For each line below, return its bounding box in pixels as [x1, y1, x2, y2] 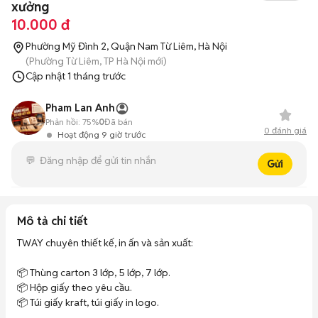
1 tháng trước [67, 70, 126, 82]
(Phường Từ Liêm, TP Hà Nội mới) [26, 55, 167, 67]
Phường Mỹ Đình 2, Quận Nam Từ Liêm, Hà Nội [26, 40, 227, 53]
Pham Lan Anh [45, 102, 115, 114]
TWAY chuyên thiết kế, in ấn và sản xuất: [17, 236, 193, 249]
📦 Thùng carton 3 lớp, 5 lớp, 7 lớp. [17, 266, 170, 279]
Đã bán [104, 116, 133, 127]
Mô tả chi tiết [17, 214, 88, 229]
